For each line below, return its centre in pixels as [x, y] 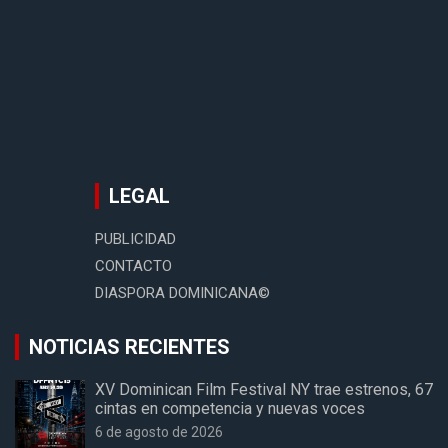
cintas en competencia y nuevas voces [230, 409]
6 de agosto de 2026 [159, 432]
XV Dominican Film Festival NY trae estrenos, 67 [264, 390]
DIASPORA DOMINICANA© [182, 293]
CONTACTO [133, 266]
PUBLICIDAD [135, 239]
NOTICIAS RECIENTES [129, 347]
